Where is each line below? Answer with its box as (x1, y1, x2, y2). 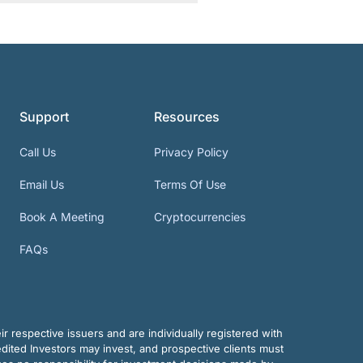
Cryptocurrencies (154, 209, 246, 224)
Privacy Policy (154, 144, 229, 159)
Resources (154, 108, 220, 125)
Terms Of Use (154, 177, 227, 191)
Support (19, 108, 69, 125)
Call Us (19, 144, 56, 159)
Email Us (19, 177, 64, 191)
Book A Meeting (19, 209, 105, 224)
